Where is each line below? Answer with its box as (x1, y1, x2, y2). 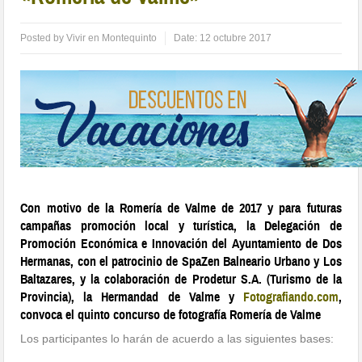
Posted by (20, 32, 67, 44)
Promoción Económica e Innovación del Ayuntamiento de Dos (20, 235, 342, 253)
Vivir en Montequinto (66, 32, 158, 44)
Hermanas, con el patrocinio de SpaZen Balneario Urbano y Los (20, 253, 342, 271)
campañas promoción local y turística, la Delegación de (20, 217, 342, 235)
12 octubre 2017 (200, 32, 272, 44)
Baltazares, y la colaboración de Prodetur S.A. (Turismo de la (20, 271, 342, 288)
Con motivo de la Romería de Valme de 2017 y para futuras (20, 200, 342, 217)
